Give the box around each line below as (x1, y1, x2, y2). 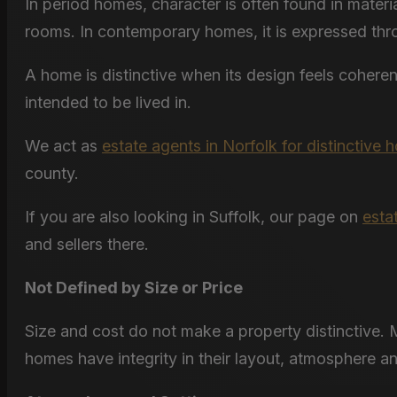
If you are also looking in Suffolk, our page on (25, 207, 362, 227)
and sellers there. (25, 235, 149, 254)
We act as (25, 136, 102, 156)
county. (25, 164, 79, 183)
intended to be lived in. (25, 93, 191, 113)
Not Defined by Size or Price (25, 278, 243, 298)
